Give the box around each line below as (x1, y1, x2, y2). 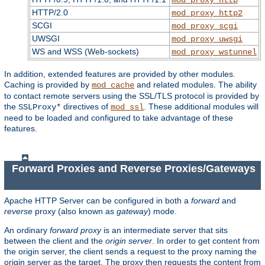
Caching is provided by (4, 79, 92, 89)
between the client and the (4, 235, 105, 245)
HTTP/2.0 (31, 7, 68, 17)
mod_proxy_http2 (171, 8, 243, 18)
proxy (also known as (33, 206, 117, 216)
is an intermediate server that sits (101, 225, 228, 235)
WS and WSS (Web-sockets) (31, 46, 139, 56)
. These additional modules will (144, 101, 258, 111)
